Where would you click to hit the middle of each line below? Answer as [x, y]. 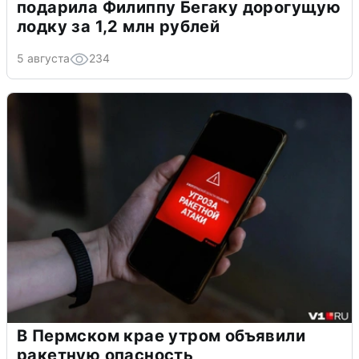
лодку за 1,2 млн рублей [119, 26]
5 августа [43, 58]
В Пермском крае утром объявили [161, 335]
